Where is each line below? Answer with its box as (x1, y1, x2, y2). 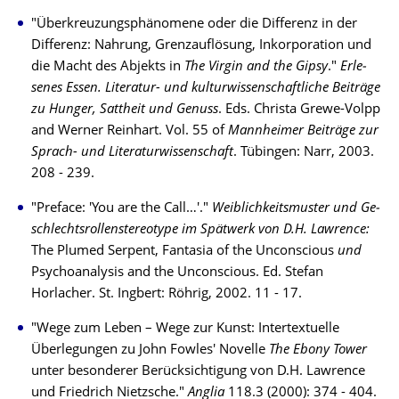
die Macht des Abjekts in (31, 61, 184, 74)
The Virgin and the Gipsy (184, 61, 328, 74)
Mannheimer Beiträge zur (228, 125, 379, 138)
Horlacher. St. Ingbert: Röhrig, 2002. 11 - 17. (31, 288, 302, 301)
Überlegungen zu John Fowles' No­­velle (31, 344, 269, 357)
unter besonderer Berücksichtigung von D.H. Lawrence (31, 365, 365, 379)
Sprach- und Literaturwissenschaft (31, 146, 233, 159)
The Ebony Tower (269, 344, 367, 357)
